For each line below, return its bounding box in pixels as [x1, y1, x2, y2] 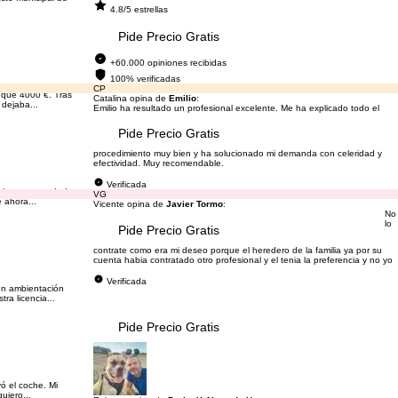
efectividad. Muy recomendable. [92, 158, 224, 168]
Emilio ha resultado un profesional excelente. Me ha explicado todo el [92, 103, 379, 113]
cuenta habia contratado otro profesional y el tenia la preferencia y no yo [92, 255, 393, 265]
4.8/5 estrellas [109, 4, 168, 14]
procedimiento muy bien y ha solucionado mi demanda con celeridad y [92, 148, 382, 158]
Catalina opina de [92, 93, 169, 103]
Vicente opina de [92, 199, 166, 209]
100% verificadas [109, 74, 180, 84]
